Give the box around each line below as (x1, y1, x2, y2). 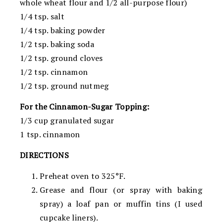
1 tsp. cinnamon (20, 128, 80, 140)
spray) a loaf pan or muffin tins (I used (40, 198, 202, 209)
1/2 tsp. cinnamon (20, 66, 88, 77)
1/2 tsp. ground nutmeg (20, 80, 109, 91)
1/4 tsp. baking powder (20, 24, 106, 36)
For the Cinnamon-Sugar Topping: (20, 101, 150, 112)
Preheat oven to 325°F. (40, 170, 126, 181)
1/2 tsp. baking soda (20, 38, 94, 50)
